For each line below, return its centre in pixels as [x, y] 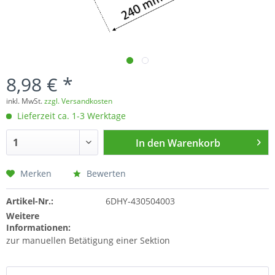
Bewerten [105, 174]
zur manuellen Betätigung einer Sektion [88, 241]
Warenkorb [194, 143]
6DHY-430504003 [140, 201]
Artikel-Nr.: [30, 201]
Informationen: [38, 228]
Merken [36, 174]
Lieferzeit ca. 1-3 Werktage [70, 116]
